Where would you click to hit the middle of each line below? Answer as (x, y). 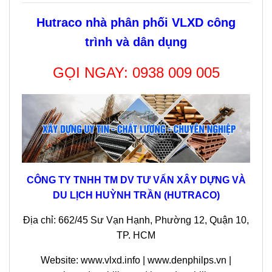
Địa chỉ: (41, 220)
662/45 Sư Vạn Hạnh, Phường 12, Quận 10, (154, 220)
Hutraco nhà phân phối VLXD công (136, 23)
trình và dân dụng (136, 42)
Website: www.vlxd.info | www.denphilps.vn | (136, 260)
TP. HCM (136, 236)
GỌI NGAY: (92, 73)
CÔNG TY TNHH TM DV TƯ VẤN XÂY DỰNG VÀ (136, 180)
